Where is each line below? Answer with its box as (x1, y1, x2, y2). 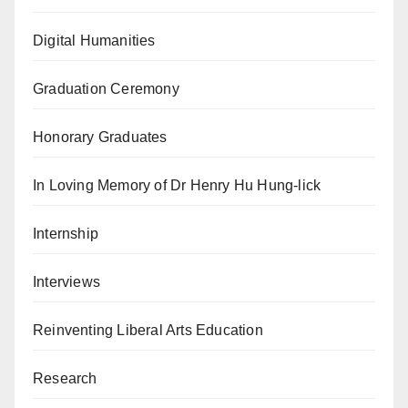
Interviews (33, 273, 100, 290)
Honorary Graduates (33, 128, 168, 145)
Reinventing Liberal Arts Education (33, 321, 263, 338)
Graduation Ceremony (33, 80, 179, 97)
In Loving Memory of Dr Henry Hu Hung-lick (33, 177, 321, 193)
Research (33, 370, 97, 386)
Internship (33, 225, 98, 241)
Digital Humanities (33, 32, 156, 48)
